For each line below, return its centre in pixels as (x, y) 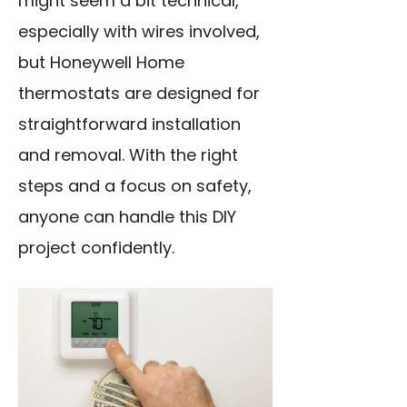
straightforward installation (129, 124)
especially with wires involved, (139, 31)
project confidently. (96, 248)
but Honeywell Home (101, 62)
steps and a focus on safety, (135, 186)
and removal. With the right (128, 155)
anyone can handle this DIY (127, 217)
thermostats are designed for (139, 93)
